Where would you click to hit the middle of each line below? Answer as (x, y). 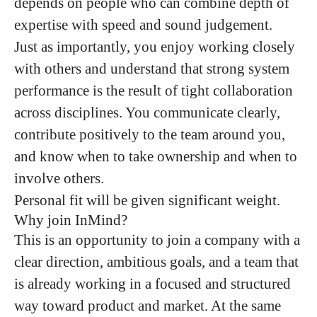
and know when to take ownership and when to (156, 156)
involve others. (59, 178)
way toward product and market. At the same (148, 305)
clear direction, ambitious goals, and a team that (156, 261)
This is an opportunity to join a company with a (157, 240)
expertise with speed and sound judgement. (143, 24)
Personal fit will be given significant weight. (147, 200)
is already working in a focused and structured (152, 283)
